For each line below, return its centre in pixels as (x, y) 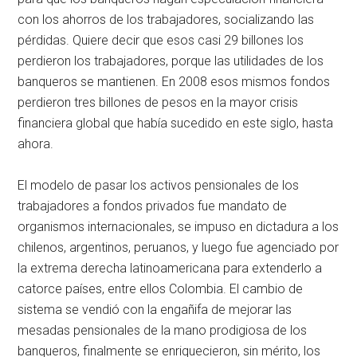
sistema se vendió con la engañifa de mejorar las (155, 310)
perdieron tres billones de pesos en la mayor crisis (158, 103)
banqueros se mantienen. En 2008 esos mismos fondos (174, 82)
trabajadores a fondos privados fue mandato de (153, 206)
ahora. (36, 144)
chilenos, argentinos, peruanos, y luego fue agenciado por (178, 248)
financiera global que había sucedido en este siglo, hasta (176, 124)
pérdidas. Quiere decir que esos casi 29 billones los (161, 41)
